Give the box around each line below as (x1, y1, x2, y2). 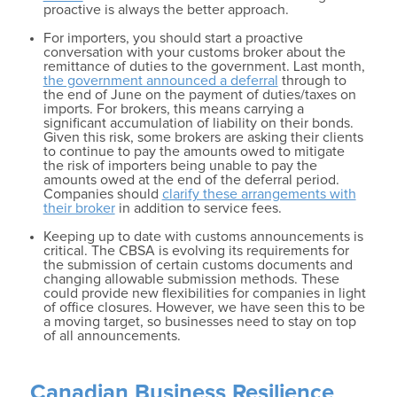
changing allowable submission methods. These (43, 272, 339, 287)
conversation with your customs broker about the (43, 45, 346, 60)
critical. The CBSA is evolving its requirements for (43, 244, 349, 259)
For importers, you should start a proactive (43, 31, 303, 46)
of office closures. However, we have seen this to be (43, 300, 365, 315)
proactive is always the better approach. (43, 3, 289, 18)
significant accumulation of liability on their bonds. (43, 116, 354, 131)
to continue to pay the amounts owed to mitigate (43, 144, 345, 160)
